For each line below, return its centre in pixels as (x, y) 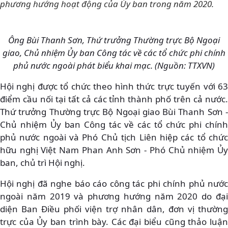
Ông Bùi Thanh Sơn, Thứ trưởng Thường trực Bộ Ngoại (114, 40)
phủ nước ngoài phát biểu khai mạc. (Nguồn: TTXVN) (114, 65)
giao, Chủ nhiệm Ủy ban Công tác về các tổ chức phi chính (114, 52)
